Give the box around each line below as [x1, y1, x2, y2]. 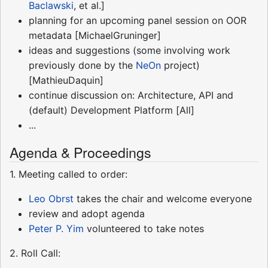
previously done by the [29, 59, 136, 72]
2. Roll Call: [10, 247, 60, 260]
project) [161, 59, 200, 72]
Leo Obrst [29, 193, 74, 205]
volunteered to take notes [84, 223, 204, 235]
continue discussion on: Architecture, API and [29, 89, 233, 102]
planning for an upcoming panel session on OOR [29, 14, 246, 27]
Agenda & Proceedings [10, 142, 151, 163]
